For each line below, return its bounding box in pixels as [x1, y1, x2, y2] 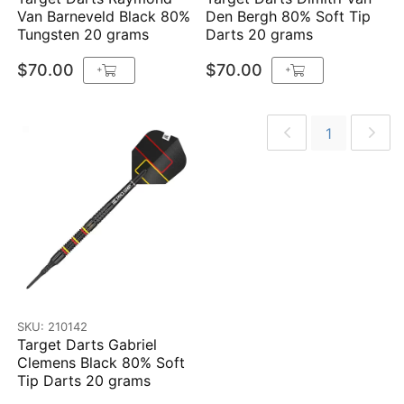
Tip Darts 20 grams [17, 372, 151, 390]
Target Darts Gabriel [17, 335, 158, 353]
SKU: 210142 [17, 319, 88, 334]
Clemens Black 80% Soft [17, 353, 186, 372]
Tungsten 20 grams [17, 25, 150, 43]
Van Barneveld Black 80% [17, 7, 191, 25]
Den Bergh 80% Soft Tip [206, 7, 372, 25]
